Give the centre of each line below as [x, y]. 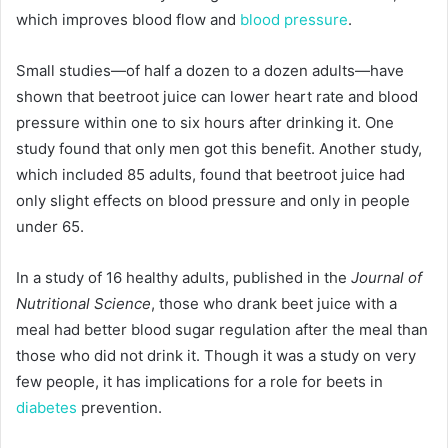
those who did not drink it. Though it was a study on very [216, 355]
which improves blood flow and [128, 19]
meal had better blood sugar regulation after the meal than [222, 329]
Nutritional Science [83, 303]
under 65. [52, 226]
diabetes [46, 407]
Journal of [386, 277]
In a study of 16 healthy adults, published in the [183, 277]
